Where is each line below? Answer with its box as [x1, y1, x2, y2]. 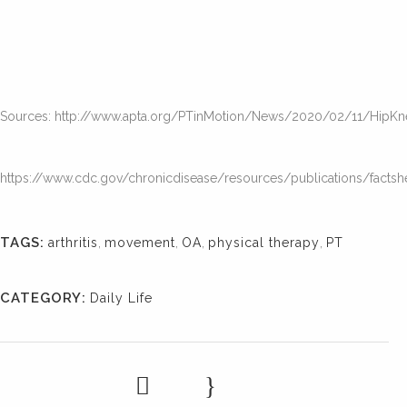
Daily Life [90, 291, 153, 305]
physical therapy [208, 235, 320, 250]
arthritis [48, 235, 98, 250]
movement [104, 235, 175, 250]
